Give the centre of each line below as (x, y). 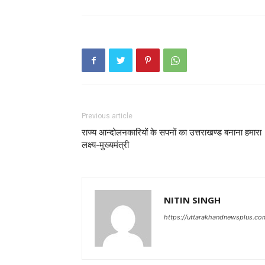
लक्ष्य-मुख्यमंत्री (105, 145)
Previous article (107, 116)
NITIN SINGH (192, 200)
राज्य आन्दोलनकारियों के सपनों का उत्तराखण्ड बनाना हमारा (172, 133)
